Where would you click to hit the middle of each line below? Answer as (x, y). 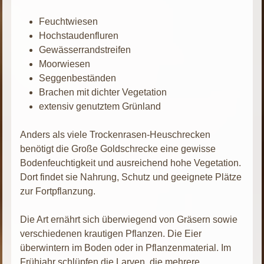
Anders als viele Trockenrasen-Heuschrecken (115, 134)
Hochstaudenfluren (79, 35)
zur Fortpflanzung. (58, 191)
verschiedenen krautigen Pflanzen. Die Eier (111, 233)
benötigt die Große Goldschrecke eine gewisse (118, 148)
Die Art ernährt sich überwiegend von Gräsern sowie (129, 219)
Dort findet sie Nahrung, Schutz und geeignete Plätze (131, 177)
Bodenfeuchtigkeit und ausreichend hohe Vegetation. (131, 163)
